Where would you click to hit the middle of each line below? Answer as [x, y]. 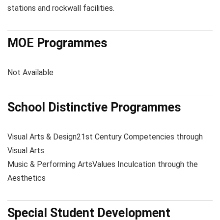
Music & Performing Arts [50, 164]
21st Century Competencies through [140, 137]
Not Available [30, 72]
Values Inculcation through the [145, 164]
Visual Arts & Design [42, 137]
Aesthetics [27, 178]
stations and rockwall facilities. [61, 8]
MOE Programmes [57, 43]
